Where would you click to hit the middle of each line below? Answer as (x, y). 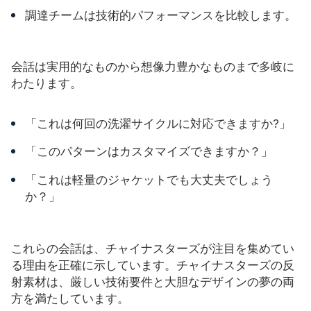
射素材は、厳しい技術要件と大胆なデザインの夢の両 (153, 281)
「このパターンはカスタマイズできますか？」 (149, 152)
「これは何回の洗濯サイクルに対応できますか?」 (158, 123)
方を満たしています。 (70, 298)
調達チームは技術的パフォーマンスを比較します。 (161, 15)
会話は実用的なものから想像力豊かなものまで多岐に (153, 66)
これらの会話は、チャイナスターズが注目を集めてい (153, 248)
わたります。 (47, 83)
